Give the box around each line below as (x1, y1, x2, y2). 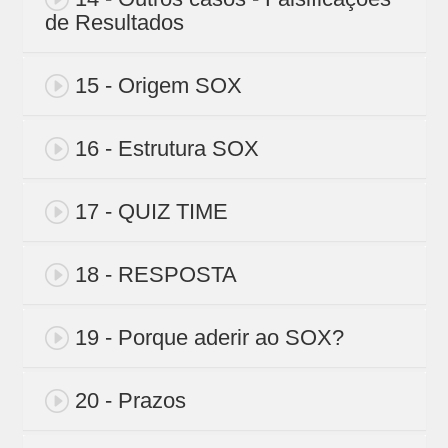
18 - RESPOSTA (74, 262, 237, 288)
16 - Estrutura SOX (74, 136, 259, 162)
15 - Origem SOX (74, 73, 242, 99)
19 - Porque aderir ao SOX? (74, 325, 344, 351)
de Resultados (44, 10, 184, 36)
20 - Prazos (74, 388, 186, 414)
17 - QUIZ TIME (74, 199, 228, 225)
